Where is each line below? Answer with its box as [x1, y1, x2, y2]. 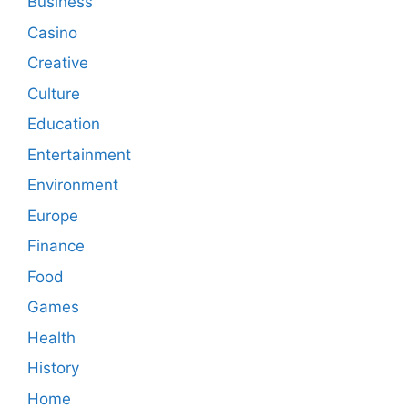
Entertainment [27, 145, 131, 164]
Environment [27, 176, 118, 195]
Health [27, 328, 76, 347]
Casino [27, 23, 77, 42]
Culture [27, 84, 80, 103]
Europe [27, 206, 78, 225]
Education [27, 115, 100, 134]
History [27, 359, 79, 378]
